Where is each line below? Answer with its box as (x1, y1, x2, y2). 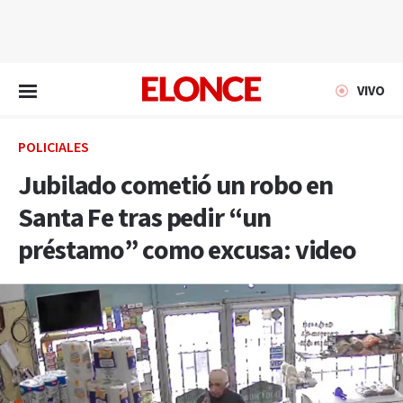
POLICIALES (18, 139, 89, 157)
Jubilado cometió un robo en (18, 168, 334, 204)
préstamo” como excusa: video (18, 233, 357, 269)
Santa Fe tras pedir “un (18, 201, 271, 237)
